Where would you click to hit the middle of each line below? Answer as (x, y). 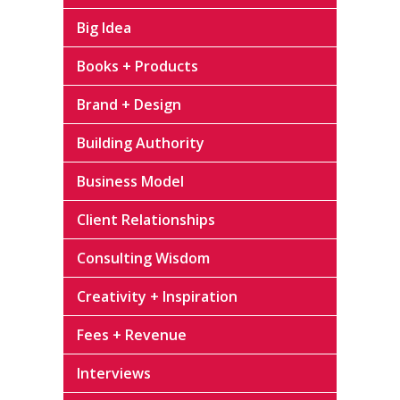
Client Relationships (146, 219)
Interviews (114, 373)
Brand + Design (129, 104)
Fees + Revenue (132, 334)
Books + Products (137, 66)
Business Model (130, 181)
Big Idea (104, 27)
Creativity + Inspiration (157, 296)
